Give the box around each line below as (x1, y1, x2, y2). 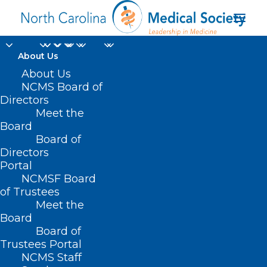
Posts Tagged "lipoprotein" (32, 246, 148, 256)
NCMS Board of (21, 80, 103, 94)
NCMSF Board (21, 172, 96, 185)
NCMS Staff (21, 251, 82, 264)
